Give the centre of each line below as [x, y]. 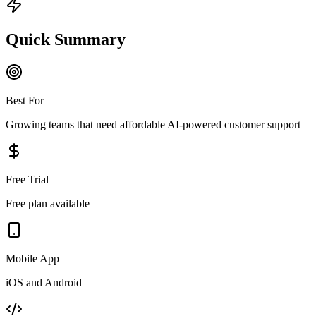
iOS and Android [44, 282]
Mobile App [32, 258]
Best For [25, 100]
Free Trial [27, 179]
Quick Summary [66, 39]
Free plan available [48, 203]
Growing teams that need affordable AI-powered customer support [153, 124]
